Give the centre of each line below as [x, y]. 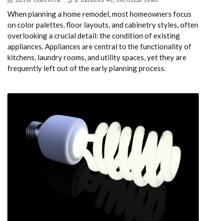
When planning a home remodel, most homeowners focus [99, 14]
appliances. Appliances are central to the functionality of [99, 46]
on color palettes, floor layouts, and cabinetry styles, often [103, 24]
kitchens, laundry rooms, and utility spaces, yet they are [97, 57]
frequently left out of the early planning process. [87, 68]
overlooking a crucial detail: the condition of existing [94, 35]
